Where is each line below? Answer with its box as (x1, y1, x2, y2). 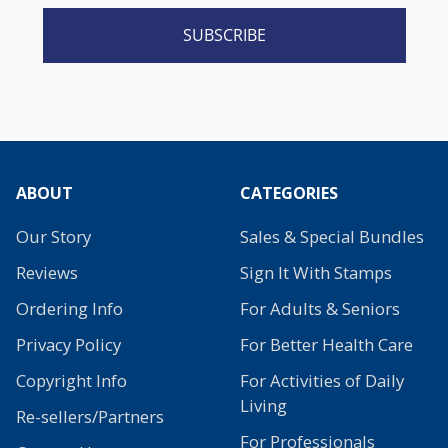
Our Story (16, 224, 91, 248)
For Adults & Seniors (240, 296, 400, 320)
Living (240, 393, 287, 417)
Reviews (16, 260, 78, 284)
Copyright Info (16, 368, 127, 392)
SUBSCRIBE (182, 23, 266, 46)
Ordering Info (16, 296, 123, 320)
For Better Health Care (240, 332, 413, 356)
